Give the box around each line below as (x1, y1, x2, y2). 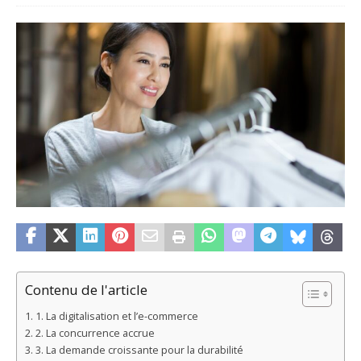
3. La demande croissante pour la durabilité (35, 342, 243, 357)
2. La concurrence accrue (35, 326, 155, 340)
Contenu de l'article (25, 280, 147, 300)
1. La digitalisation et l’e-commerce (35, 309, 198, 323)
